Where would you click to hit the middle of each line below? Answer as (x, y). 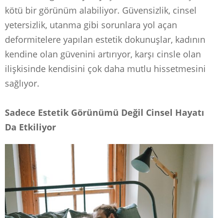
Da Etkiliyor (30, 127)
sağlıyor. (22, 83)
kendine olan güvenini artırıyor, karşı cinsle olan (103, 54)
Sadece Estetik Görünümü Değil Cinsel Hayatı (105, 113)
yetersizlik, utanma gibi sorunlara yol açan (91, 25)
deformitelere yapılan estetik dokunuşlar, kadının (105, 40)
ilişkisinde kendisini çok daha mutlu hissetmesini (105, 69)
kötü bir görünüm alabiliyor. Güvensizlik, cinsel (101, 10)
